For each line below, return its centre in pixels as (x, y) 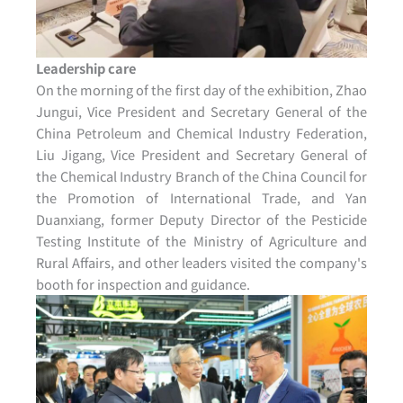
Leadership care (86, 67)
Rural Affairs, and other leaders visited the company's (201, 262)
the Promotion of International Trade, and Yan (201, 197)
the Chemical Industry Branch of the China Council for (201, 175)
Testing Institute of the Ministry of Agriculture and (201, 240)
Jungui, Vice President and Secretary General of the (201, 111)
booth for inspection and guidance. (143, 283)
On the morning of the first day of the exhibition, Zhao (201, 89)
